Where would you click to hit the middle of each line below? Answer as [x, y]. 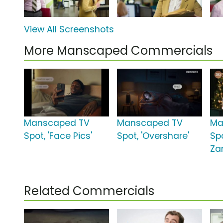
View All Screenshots [69, 30]
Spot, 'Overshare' [153, 136]
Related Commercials [89, 191]
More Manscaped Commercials [118, 51]
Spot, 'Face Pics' [58, 136]
